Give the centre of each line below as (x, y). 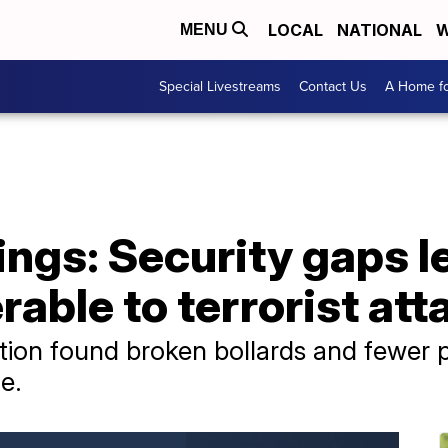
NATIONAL (379, 30)
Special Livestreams (220, 86)
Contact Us (333, 86)
